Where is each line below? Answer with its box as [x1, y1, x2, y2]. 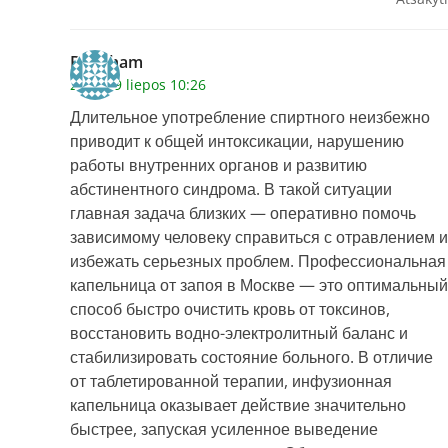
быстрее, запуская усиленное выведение [70, 418, 378, 441]
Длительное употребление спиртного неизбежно [70, 106, 430, 129]
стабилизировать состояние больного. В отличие [70, 346, 433, 369]
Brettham [70, 51, 143, 74]
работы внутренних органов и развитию [70, 154, 367, 177]
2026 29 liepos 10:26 [70, 75, 206, 95]
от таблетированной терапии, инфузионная [70, 370, 392, 393]
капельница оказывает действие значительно [70, 394, 406, 417]
